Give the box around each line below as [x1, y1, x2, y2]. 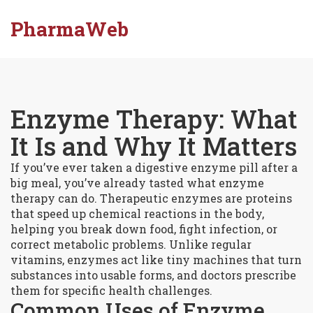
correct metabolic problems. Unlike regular [10, 237, 252, 252]
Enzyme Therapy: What [10, 102, 298, 136]
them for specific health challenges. [10, 283, 212, 298]
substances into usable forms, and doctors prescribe [10, 268, 296, 282]
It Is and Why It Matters [10, 129, 297, 163]
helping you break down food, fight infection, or [10, 221, 277, 236]
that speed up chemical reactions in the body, [10, 206, 264, 221]
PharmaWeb [10, 16, 129, 42]
